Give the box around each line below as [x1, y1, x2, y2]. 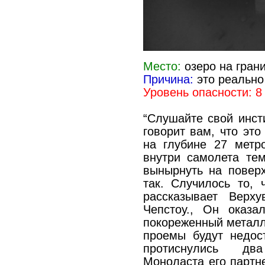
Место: [143, 59, 181, 73]
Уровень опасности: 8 [143, 85, 262, 99]
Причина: [143, 72, 193, 86]
